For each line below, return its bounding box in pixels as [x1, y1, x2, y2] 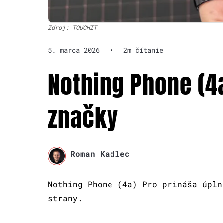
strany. [48, 192, 83, 203]
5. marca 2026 [48, 45, 100, 55]
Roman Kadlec [70, 148, 130, 159]
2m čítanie [123, 45, 163, 55]
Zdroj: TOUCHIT [48, 23, 97, 32]
